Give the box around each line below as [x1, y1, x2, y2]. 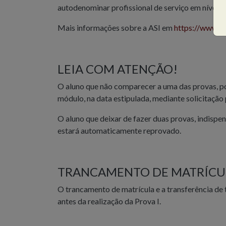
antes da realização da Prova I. [58, 196, 161, 206]
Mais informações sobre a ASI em [58, 23, 174, 33]
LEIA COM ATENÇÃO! [58, 62, 178, 77]
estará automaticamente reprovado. [58, 126, 181, 136]
